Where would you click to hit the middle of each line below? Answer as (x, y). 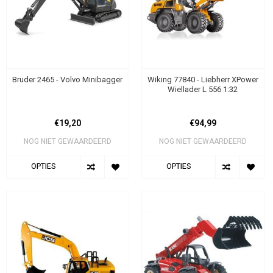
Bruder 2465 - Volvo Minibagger (68, 79)
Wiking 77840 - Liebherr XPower (203, 79)
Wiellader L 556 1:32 (203, 89)
